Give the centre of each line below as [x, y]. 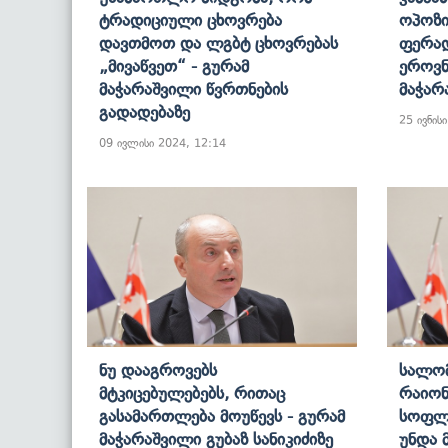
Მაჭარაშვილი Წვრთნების [193, 88]
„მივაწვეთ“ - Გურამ [174, 65]
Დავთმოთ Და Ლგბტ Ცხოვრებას [218, 42]
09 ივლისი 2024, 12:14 [162, 142]
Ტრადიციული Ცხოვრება [190, 19]
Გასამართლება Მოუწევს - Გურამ [222, 415]
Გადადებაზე [144, 111]
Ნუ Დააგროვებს [158, 369]
